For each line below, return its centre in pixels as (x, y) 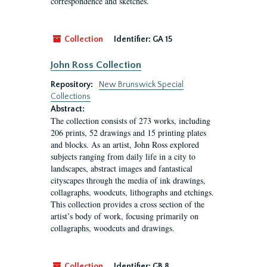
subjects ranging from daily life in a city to (123, 156)
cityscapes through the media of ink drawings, (128, 180)
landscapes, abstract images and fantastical (122, 168)
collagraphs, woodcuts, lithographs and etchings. (132, 192)
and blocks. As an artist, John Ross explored (125, 145)
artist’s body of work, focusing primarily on (125, 216)
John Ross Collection (96, 65)
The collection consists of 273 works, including (131, 121)
